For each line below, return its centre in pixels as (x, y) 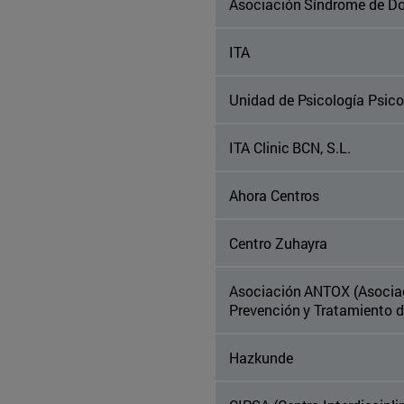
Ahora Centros (275, 196)
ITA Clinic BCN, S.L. (290, 148)
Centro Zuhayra (279, 243)
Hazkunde (261, 358)
